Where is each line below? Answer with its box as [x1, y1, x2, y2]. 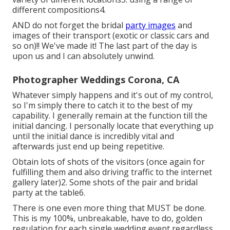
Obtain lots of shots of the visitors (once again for [12, 156, 205, 168]
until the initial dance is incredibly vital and [12, 130, 174, 142]
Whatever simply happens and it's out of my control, [12, 89, 213, 101]
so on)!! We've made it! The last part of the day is [12, 40, 197, 52]
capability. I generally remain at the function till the [12, 110, 207, 122]
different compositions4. [12, 4, 106, 16]
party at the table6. [12, 187, 85, 199]
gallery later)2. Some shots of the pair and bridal [12, 177, 198, 188]
